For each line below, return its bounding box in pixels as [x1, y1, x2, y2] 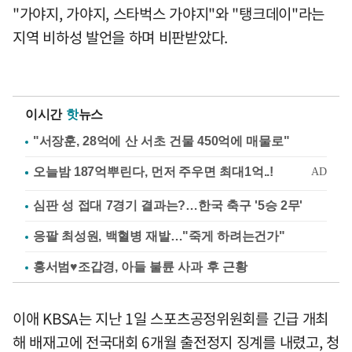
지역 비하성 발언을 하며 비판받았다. [13, 25, 228, 48]
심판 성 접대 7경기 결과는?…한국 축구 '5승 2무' [33, 198, 302, 212]
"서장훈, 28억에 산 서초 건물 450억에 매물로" [33, 134, 290, 148]
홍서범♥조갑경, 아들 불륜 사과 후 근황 [33, 259, 247, 273]
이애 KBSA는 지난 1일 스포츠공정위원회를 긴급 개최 [13, 306, 329, 329]
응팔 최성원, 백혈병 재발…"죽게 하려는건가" [33, 229, 285, 243]
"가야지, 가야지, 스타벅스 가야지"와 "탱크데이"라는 [13, 2, 325, 24]
